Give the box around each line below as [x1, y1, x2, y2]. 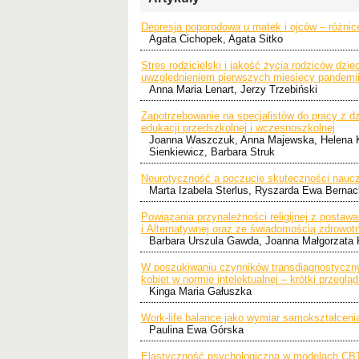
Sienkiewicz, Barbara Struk [149, 145, 275, 158]
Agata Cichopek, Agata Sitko [149, 32, 283, 45]
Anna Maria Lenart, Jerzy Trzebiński [149, 83, 317, 95]
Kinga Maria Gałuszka [149, 284, 252, 297]
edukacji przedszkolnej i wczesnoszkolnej [141, 121, 335, 134]
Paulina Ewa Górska [149, 323, 244, 336]
